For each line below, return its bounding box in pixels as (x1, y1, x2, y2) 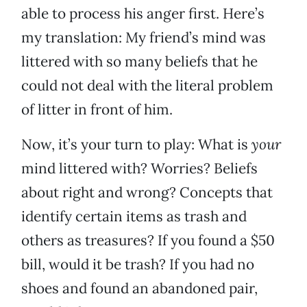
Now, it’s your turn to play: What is (21, 135, 251, 154)
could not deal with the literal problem (21, 76, 273, 95)
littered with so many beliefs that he (21, 52, 258, 71)
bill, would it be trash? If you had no (21, 255, 254, 274)
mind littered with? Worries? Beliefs (21, 159, 258, 178)
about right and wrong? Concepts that (21, 183, 273, 202)
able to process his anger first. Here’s (21, 4, 265, 23)
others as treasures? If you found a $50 (21, 231, 275, 250)
